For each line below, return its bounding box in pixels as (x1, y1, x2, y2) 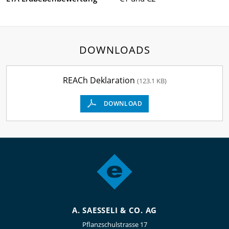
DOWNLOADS (79, 42, 150, 57)
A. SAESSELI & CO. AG (72, 205, 157, 216)
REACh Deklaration (62, 74, 137, 86)
